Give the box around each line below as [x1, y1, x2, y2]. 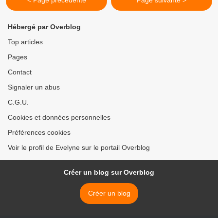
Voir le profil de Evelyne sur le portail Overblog [8, 144, 150, 152]
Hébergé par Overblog [8, 23, 81, 31]
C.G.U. [8, 98, 29, 107]
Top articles [8, 38, 43, 46]
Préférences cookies [8, 128, 71, 137]
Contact [8, 68, 32, 76]
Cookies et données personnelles [8, 113, 110, 122]
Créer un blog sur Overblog [64, 168, 154, 177]
